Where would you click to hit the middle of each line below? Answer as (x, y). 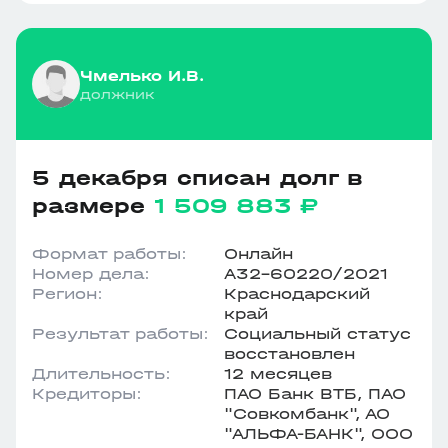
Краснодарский (297, 293)
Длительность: (101, 373)
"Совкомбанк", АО (307, 413)
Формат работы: (109, 253)
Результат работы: (120, 333)
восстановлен (289, 353)
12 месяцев (278, 373)
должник (117, 94)
